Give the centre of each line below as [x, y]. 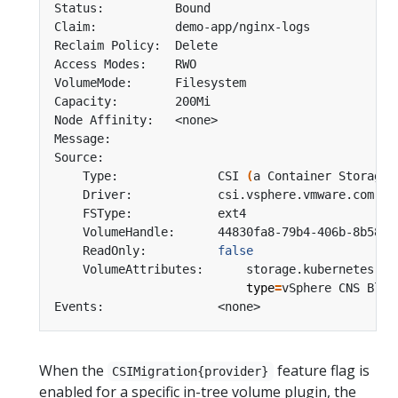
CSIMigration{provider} [191, 372]
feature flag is [321, 371]
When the [73, 371]
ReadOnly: [136, 251]
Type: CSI [150, 176]
